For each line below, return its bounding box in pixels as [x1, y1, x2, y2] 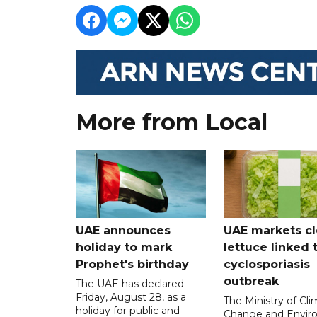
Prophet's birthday [76, 257, 189, 271]
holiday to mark [76, 240, 172, 254]
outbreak [223, 274, 279, 288]
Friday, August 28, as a [76, 290, 186, 304]
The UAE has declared [76, 277, 184, 290]
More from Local [76, 108, 267, 137]
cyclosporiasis [223, 257, 310, 271]
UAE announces [76, 223, 171, 237]
